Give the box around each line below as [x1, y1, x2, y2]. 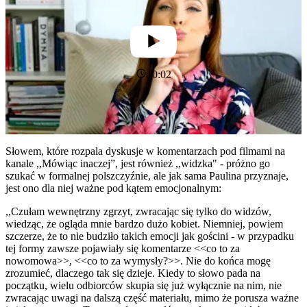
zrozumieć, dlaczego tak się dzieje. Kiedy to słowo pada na [5, 267, 260, 279]
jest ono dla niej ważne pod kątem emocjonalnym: [5, 182, 224, 194]
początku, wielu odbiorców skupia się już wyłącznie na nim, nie [5, 280, 282, 291]
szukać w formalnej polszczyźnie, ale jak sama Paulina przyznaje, [5, 170, 288, 182]
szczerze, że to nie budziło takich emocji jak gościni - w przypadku [5, 230, 294, 242]
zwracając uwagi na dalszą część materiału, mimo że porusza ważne [5, 292, 299, 304]
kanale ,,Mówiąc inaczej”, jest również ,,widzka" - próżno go [5, 158, 270, 169]
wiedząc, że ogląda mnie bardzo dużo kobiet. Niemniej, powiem [5, 218, 283, 230]
